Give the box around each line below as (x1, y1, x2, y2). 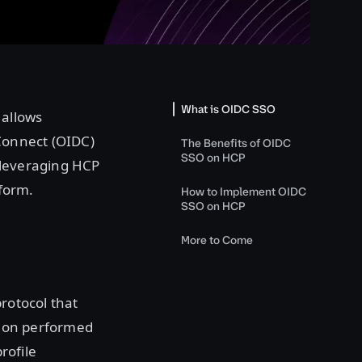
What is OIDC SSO (181, 102, 276, 116)
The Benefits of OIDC (181, 136, 291, 150)
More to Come (181, 233, 253, 247)
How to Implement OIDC (181, 184, 306, 199)
